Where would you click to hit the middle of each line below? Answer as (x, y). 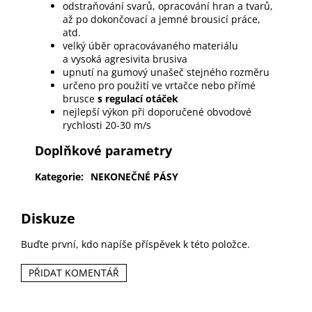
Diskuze (48, 218)
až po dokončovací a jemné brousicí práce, (162, 19)
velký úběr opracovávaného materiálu (150, 45)
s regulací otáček (136, 98)
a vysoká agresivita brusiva (125, 58)
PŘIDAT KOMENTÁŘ (74, 273)
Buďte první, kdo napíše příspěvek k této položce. (135, 244)
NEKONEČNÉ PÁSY (134, 176)
